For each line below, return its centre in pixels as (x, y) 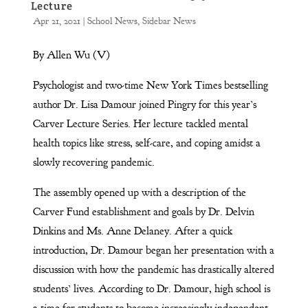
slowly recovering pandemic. (95, 162)
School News (112, 21)
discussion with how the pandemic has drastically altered (153, 269)
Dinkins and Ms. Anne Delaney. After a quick (132, 231)
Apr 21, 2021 (56, 21)
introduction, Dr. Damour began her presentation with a (153, 250)
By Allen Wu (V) (71, 55)
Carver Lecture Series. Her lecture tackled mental (140, 123)
